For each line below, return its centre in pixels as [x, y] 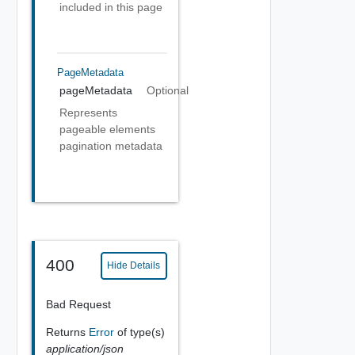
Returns [67, 332]
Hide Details [134, 265]
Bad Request [78, 304]
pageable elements [107, 129]
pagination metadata [111, 146]
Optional [167, 90]
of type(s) [141, 332]
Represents [88, 113]
